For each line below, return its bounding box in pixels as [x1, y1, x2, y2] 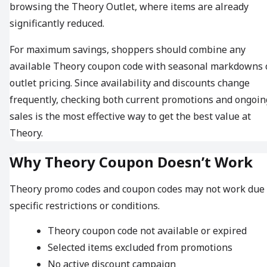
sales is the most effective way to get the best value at [10, 110, 251, 123]
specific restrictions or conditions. [10, 199, 160, 213]
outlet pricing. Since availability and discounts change [10, 76, 250, 90]
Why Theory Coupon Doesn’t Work [10, 152, 253, 172]
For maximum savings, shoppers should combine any [10, 43, 246, 57]
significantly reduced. [10, 17, 104, 30]
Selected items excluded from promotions [48, 241, 232, 254]
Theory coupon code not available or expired [48, 224, 247, 238]
